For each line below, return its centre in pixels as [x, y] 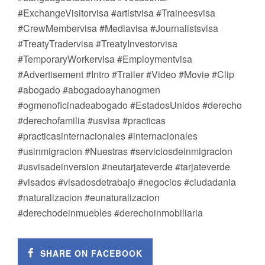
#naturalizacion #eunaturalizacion [89, 197]
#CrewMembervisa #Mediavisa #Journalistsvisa [118, 28]
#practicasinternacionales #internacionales [108, 136]
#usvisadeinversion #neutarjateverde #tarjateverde [124, 167]
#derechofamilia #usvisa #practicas [92, 120]
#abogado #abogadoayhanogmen [89, 90]
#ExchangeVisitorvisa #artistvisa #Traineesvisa [117, 13]
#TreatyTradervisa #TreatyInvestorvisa [98, 43]
